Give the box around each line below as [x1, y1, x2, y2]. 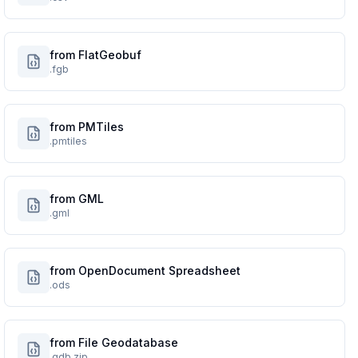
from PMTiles [50, 120, 125, 133]
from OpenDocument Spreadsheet [50, 264, 241, 277]
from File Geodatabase [50, 336, 179, 349]
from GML [50, 192, 105, 205]
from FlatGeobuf [50, 48, 142, 62]
